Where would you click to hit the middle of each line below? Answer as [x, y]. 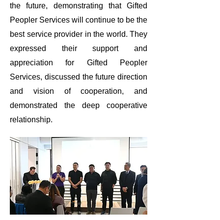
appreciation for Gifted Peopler [79, 63]
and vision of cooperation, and [79, 91]
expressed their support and [79, 49]
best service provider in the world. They [79, 34]
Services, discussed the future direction [79, 77]
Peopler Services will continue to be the [79, 20]
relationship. [31, 120]
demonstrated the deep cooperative [79, 106]
